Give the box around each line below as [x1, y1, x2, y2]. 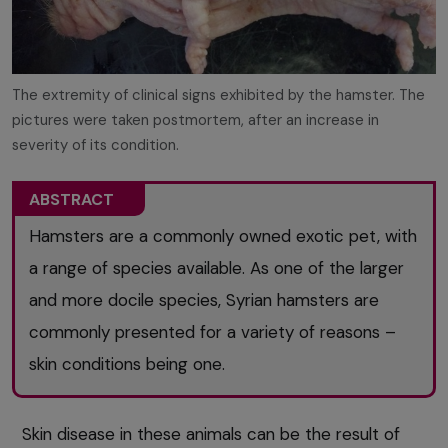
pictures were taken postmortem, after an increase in [12, 109, 379, 130]
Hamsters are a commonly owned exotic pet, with [29, 225, 418, 248]
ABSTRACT [29, 189, 115, 211]
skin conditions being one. [29, 353, 226, 376]
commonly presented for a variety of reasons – [29, 321, 397, 344]
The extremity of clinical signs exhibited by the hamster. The [12, 84, 425, 105]
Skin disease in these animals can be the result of [22, 422, 400, 445]
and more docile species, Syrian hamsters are [29, 289, 380, 312]
